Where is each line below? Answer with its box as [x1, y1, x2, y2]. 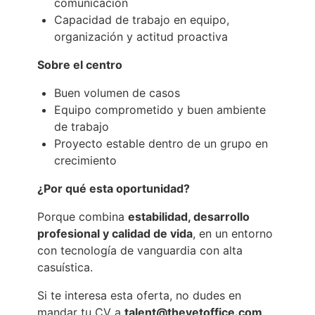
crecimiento [54, 153, 117, 167]
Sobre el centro [37, 58, 122, 72]
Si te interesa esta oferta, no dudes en [37, 288, 241, 302]
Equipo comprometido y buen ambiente [54, 103, 266, 117]
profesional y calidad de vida [37, 226, 193, 240]
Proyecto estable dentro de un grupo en [54, 136, 268, 150]
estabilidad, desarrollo [128, 210, 250, 224]
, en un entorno [193, 226, 273, 240]
